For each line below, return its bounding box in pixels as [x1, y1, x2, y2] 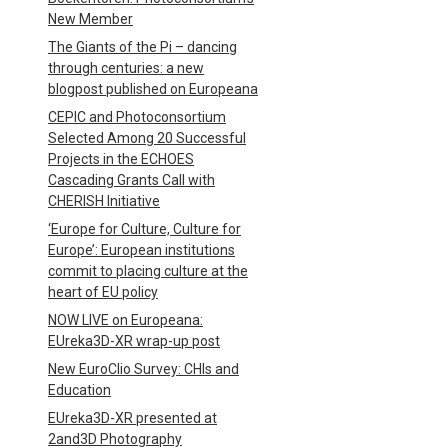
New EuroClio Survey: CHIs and [48, 361, 239, 377]
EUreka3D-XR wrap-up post [48, 333, 220, 349]
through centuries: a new [48, 60, 204, 76]
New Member [48, 11, 133, 27]
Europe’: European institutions [48, 242, 235, 258]
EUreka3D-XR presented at [48, 410, 217, 426]
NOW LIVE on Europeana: [48, 312, 203, 328]
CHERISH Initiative [48, 193, 160, 209]
